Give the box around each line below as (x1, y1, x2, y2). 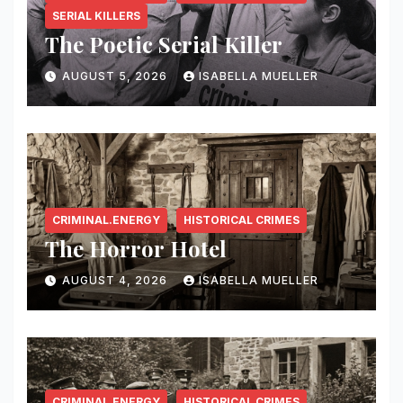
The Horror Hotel (45, 233, 227, 263)
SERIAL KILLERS (52, 8, 140, 22)
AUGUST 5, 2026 (62, 68, 171, 83)
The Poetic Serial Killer (45, 29, 282, 58)
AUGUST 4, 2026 (62, 273, 171, 287)
